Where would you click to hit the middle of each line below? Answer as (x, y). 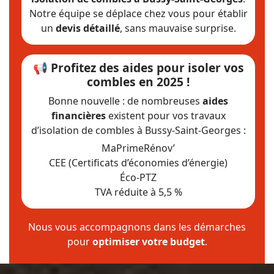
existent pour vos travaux (165, 116)
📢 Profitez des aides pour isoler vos (138, 68)
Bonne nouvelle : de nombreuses (125, 101)
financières (78, 116)
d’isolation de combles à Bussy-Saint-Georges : (138, 131)
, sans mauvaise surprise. (178, 28)
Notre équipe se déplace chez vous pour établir (138, 14)
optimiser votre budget (148, 242)
